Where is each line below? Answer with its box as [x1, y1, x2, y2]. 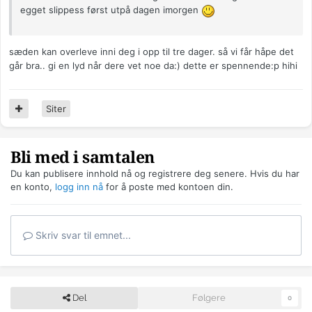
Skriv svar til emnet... [33, 229, 131, 242]
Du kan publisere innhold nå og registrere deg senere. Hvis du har [10, 168, 299, 180]
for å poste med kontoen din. [103, 181, 233, 193]
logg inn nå [55, 181, 103, 193]
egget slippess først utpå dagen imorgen [20, 4, 201, 16]
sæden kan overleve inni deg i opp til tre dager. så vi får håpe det [9, 45, 294, 57]
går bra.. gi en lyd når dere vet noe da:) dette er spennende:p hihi [9, 59, 297, 71]
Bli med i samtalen [10, 148, 155, 168]
